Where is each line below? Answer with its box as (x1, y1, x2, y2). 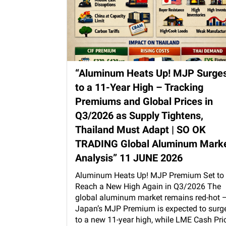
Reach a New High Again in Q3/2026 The (75, 182, 221, 192)
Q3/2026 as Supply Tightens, (75, 109, 203, 122)
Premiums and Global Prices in (75, 95, 213, 108)
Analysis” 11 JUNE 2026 (75, 152, 183, 164)
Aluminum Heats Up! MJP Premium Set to (75, 171, 224, 181)
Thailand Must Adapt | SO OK (75, 124, 206, 136)
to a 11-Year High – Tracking (75, 81, 203, 94)
